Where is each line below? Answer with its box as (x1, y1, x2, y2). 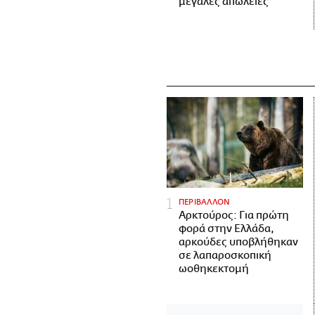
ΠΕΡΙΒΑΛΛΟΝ (179, 198, 231, 207)
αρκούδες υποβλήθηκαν (179, 236, 298, 249)
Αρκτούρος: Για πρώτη (179, 210, 289, 222)
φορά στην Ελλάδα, (179, 223, 274, 236)
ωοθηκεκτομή (179, 263, 249, 276)
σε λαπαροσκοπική (179, 250, 271, 262)
